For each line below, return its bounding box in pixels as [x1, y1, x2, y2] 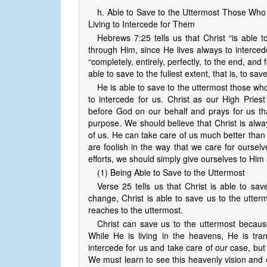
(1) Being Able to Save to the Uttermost [97, 166, 245, 179]
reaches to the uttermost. [88, 204, 183, 216]
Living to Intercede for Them [88, 18, 195, 30]
